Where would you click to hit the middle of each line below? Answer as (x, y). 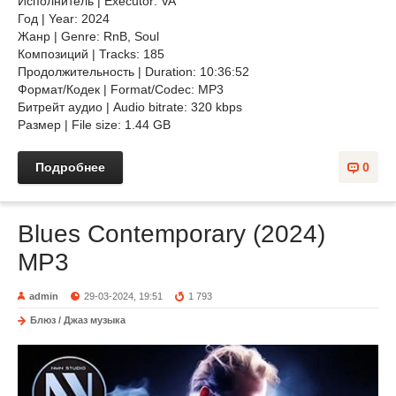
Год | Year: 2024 (64, 19)
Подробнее (70, 167)
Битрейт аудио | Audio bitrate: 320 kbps (130, 107)
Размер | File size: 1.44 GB (94, 125)
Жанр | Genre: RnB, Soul (90, 36)
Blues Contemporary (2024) (171, 234)
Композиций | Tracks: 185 (91, 54)
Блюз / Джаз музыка (78, 320)
